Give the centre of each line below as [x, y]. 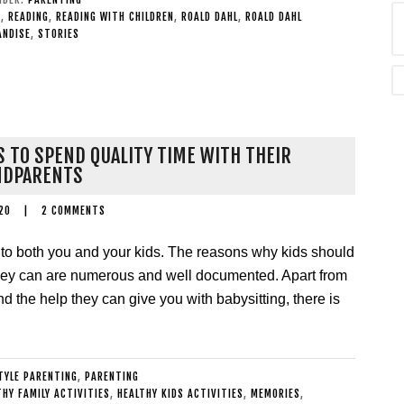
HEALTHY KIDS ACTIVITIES [180, 394]
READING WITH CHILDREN [115, 17]
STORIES [59, 34]
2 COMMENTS [73, 211]
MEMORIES [275, 394]
